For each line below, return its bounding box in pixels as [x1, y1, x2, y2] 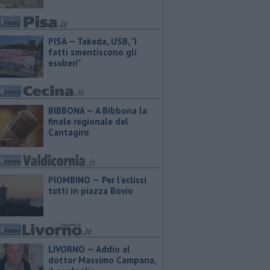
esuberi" [48, 57, 81, 69]
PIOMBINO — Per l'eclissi [48, 174, 146, 186]
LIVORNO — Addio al [48, 243, 130, 255]
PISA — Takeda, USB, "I [48, 36, 137, 47]
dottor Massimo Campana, [48, 254, 156, 266]
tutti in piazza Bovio [48, 185, 133, 196]
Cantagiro [48, 127, 89, 138]
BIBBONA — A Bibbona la [48, 105, 147, 116]
